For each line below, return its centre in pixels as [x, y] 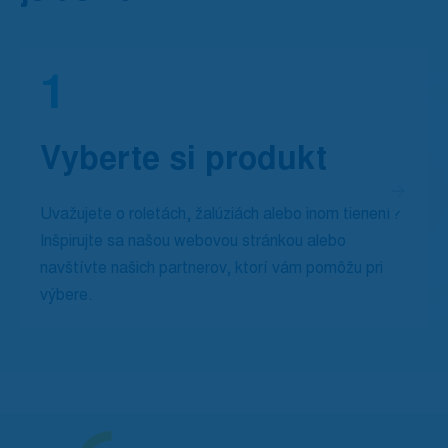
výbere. [66, 294]
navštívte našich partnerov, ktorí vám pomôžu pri [211, 267]
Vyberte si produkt [183, 158]
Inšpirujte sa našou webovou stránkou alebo [193, 240]
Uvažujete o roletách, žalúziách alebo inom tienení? [220, 213]
